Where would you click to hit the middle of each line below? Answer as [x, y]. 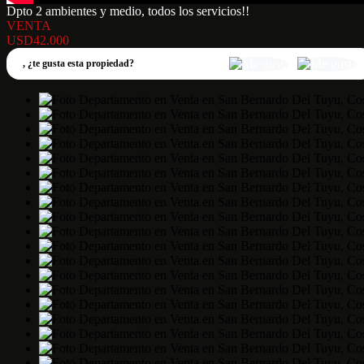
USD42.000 [38, 41]
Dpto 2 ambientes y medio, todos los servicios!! [128, 11]
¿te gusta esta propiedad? [81, 64]
